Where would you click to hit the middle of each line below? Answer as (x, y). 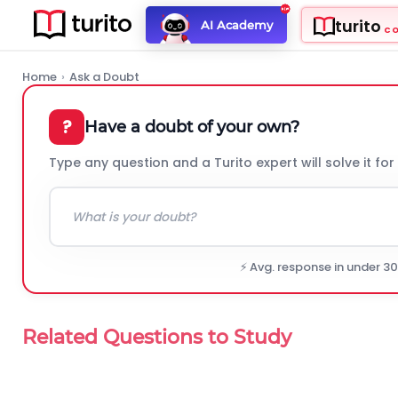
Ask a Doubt (104, 77)
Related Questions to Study (157, 337)
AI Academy (236, 24)
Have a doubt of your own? (192, 127)
